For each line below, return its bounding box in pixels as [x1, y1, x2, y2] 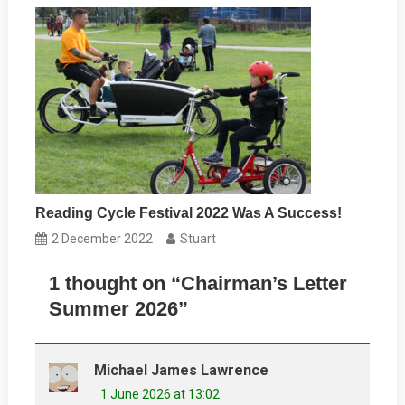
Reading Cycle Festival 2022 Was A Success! [35, 205, 343, 221]
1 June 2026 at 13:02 [99, 387, 220, 402]
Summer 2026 [48, 297, 178, 321]
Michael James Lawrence [93, 362, 268, 380]
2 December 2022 [52, 231, 154, 247]
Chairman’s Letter [180, 272, 347, 296]
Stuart [180, 231, 217, 247]
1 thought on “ [48, 272, 181, 296]
